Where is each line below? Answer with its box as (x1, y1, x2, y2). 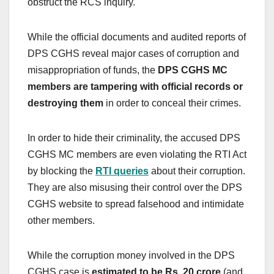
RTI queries (95, 166, 149, 177)
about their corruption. (149, 166, 245, 177)
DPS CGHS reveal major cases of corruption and (28, 48, 239, 59)
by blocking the (28, 166, 95, 177)
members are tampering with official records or (28, 81, 243, 92)
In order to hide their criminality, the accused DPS (28, 133, 240, 144)
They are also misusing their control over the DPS (28, 182, 242, 193)
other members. (28, 215, 95, 226)
